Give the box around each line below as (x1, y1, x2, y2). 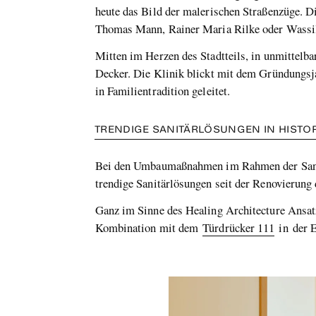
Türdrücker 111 (202, 219, 275, 236)
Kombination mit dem (95, 219, 203, 236)
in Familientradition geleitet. (95, 83, 231, 99)
